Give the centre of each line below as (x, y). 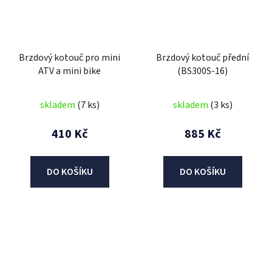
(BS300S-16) (202, 71)
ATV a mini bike (70, 71)
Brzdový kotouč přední (202, 57)
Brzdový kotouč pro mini (70, 57)
